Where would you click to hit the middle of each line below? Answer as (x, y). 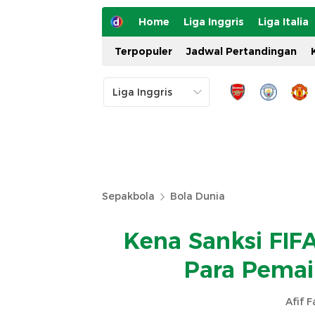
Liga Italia (283, 22)
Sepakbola (128, 196)
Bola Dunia (198, 196)
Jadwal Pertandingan (242, 51)
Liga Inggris (214, 22)
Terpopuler (143, 51)
